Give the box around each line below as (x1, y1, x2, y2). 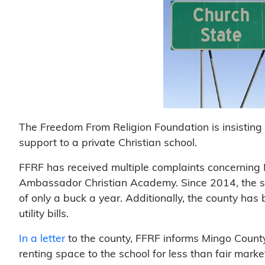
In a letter (19, 234, 65, 244)
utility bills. (19, 209, 69, 219)
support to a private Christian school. (19, 138, 197, 148)
